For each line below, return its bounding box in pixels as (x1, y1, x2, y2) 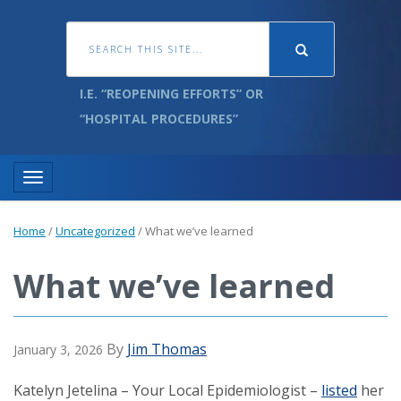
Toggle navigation (32, 174, 140, 192)
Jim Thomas (127, 339, 207, 360)
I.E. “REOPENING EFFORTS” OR (80, 85, 263, 103)
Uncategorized (55, 223, 135, 240)
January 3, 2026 (13, 341, 103, 359)
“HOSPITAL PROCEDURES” (80, 110, 238, 128)
